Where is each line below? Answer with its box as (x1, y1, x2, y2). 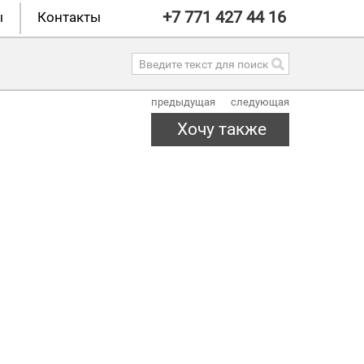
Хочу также (177, 119, 266, 139)
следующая (231, 96, 289, 108)
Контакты (37, 10, 102, 25)
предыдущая (151, 96, 215, 108)
